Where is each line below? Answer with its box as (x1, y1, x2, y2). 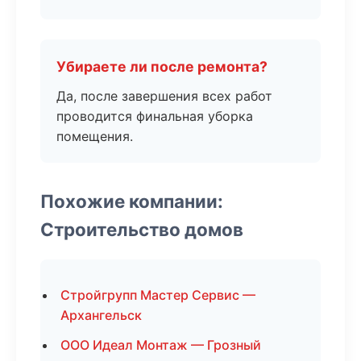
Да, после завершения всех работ (56, 88, 272, 104)
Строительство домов (40, 218, 243, 240)
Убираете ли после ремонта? (56, 58, 268, 75)
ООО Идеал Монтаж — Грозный (60, 337, 261, 353)
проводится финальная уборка (56, 108, 253, 124)
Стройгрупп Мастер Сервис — (60, 287, 255, 303)
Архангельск (60, 307, 142, 323)
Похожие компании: (40, 190, 223, 212)
